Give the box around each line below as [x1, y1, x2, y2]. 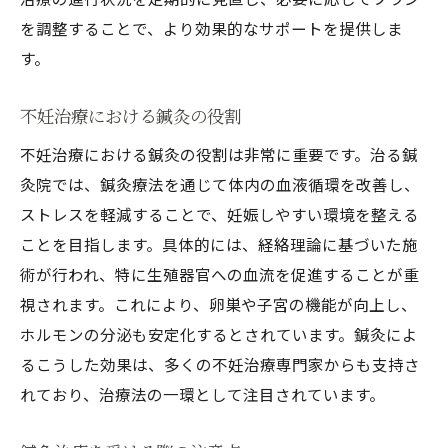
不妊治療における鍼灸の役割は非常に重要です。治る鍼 [20, 143, 418, 165]
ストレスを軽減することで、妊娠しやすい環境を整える [20, 203, 419, 225]
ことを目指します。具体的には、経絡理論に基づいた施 [20, 233, 418, 255]
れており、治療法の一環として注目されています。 [20, 383, 385, 405]
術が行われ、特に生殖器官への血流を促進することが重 [20, 263, 419, 285]
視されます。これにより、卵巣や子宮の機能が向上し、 [20, 293, 417, 315]
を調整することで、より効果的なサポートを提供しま [20, 17, 403, 39]
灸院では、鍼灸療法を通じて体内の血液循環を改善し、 [20, 173, 420, 195]
